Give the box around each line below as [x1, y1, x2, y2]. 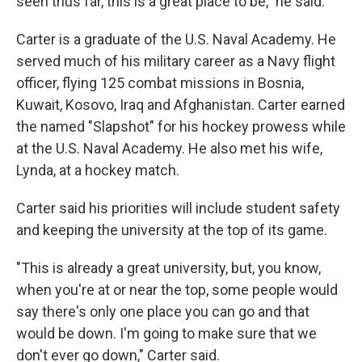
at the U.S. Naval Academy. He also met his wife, [16, 139, 322, 157]
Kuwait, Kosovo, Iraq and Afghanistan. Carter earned [16, 95, 345, 113]
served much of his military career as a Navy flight [16, 52, 335, 69]
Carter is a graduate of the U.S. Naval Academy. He [16, 30, 336, 48]
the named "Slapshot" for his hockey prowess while [16, 117, 346, 135]
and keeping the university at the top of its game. [16, 221, 327, 238]
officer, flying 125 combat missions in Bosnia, [16, 74, 304, 91]
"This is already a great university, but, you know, [16, 259, 321, 276]
